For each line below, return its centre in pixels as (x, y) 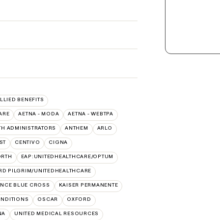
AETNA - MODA (39, 113)
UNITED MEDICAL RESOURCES (56, 213)
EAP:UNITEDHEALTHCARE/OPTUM (67, 156)
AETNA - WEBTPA (91, 113)
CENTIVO (27, 142)
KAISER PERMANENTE (88, 185)
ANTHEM (77, 128)
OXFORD (79, 199)
